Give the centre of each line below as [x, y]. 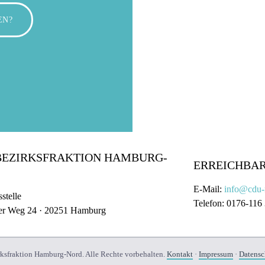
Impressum [216, 254]
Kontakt [180, 254]
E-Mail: [209, 189]
